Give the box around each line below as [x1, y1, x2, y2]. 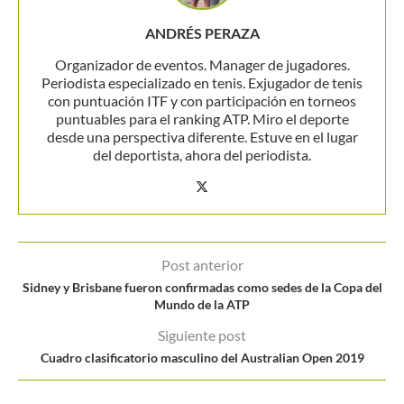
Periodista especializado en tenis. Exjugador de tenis [41, 73, 363, 91]
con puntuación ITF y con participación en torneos [48, 91, 356, 109]
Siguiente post [158, 326, 246, 344]
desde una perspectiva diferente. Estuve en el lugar [46, 127, 358, 145]
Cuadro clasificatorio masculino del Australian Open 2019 [40, 349, 364, 365]
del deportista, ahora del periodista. [93, 145, 311, 163]
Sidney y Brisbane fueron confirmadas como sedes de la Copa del [22, 279, 382, 295]
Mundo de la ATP [154, 296, 250, 312]
